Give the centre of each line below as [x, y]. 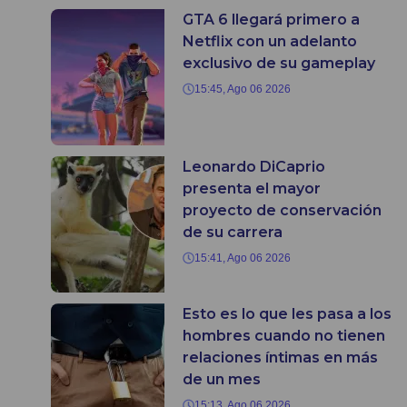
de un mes [222, 380]
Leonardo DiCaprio [254, 167]
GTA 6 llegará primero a [271, 20]
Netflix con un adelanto [270, 42]
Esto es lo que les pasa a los [287, 314]
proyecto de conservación [282, 211]
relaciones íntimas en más [280, 358]
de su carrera [233, 233]
